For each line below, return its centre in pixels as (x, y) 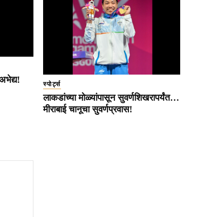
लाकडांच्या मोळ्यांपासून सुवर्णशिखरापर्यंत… (111, 98)
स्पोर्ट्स (52, 84)
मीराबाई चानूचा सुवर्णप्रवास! (88, 109)
